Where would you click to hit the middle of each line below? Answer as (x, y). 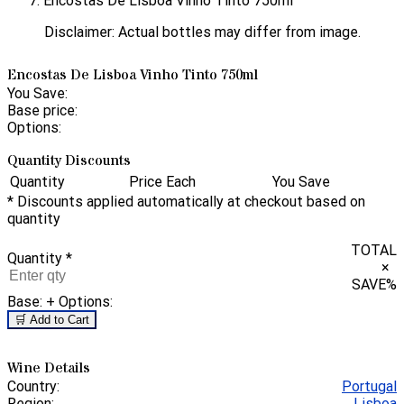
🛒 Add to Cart (52, 319)
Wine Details (49, 368)
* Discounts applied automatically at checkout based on (186, 201)
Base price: (42, 110)
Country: (33, 387)
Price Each (162, 181)
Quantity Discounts (69, 160)
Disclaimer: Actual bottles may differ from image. (202, 32)
